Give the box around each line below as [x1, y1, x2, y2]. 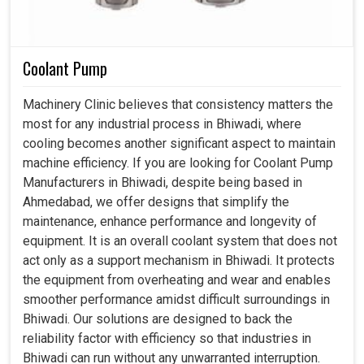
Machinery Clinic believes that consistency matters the [23, 96, 333, 112]
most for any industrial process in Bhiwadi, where [23, 115, 301, 132]
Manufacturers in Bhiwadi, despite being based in [23, 174, 302, 190]
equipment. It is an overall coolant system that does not [23, 232, 337, 249]
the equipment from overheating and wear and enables [23, 271, 331, 288]
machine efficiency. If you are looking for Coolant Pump [23, 154, 333, 171]
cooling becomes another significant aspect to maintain [23, 135, 336, 151]
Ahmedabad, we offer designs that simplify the [23, 193, 289, 210]
